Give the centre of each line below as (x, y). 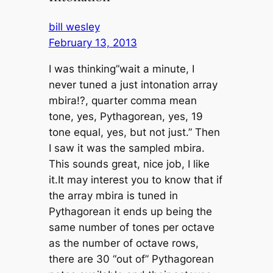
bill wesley (74, 27)
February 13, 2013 (93, 43)
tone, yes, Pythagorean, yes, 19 (126, 117)
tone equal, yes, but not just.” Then (134, 133)
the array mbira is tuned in (113, 196)
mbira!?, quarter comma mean (122, 101)
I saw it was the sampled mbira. (126, 148)
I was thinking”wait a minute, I (121, 69)
